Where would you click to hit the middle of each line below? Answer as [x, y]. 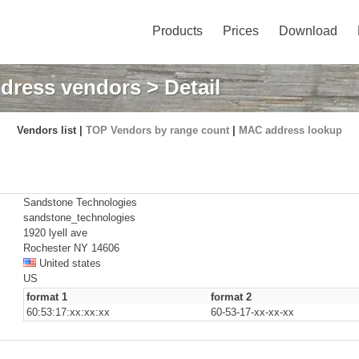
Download [308, 31]
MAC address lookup [290, 130]
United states [69, 263]
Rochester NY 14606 [71, 248]
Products [177, 31]
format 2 [231, 297]
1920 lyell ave [55, 233]
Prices [241, 31]
